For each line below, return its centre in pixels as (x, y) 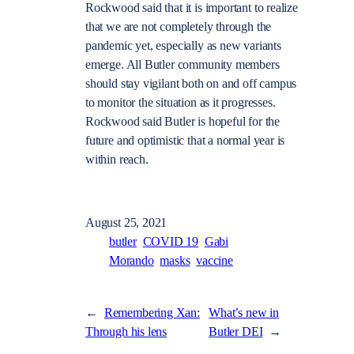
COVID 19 (171, 242)
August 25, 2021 (126, 223)
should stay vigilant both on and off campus (191, 83)
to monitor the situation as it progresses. (181, 102)
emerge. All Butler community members (183, 64)
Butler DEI (236, 331)
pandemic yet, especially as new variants (183, 45)
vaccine (215, 261)
